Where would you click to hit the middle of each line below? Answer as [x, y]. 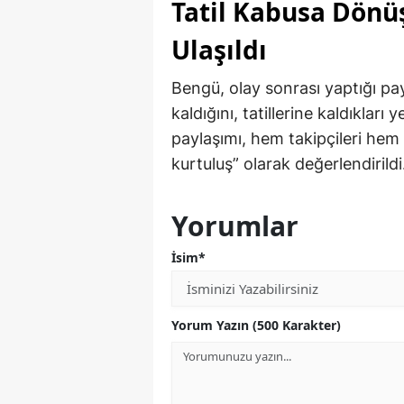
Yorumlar [235, 226]
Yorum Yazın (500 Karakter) [256, 326]
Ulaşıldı [219, 50]
